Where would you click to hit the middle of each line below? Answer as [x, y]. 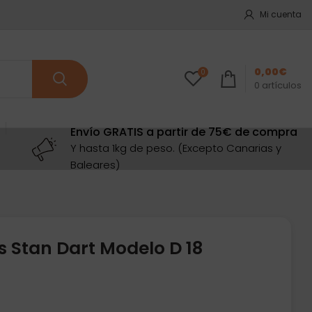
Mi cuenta [281, 14]
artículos [282, 85]
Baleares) [95, 165]
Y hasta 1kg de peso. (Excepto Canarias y [175, 148]
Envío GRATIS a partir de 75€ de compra [184, 132]
